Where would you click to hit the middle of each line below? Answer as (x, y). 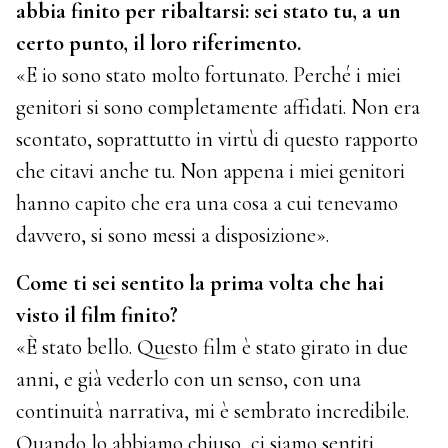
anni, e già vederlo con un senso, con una (189, 379)
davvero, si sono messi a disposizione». (173, 235)
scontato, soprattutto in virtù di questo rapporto (217, 139)
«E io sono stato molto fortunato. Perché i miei (209, 75)
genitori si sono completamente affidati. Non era (218, 107)
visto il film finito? (97, 315)
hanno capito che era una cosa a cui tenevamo (207, 203)
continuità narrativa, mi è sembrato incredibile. (213, 411)
